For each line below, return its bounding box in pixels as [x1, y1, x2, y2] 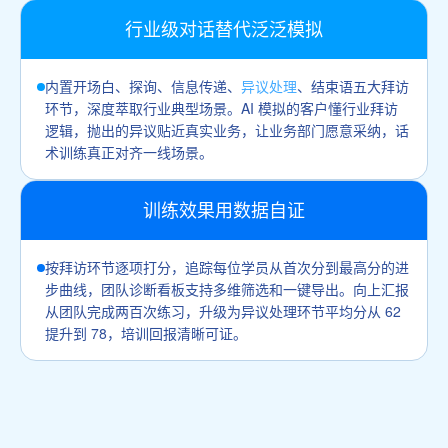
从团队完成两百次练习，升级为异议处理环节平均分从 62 [45, 300, 401, 321]
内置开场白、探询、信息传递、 [45, 75, 241, 96]
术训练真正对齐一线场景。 [45, 141, 213, 162]
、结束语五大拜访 [297, 75, 409, 96]
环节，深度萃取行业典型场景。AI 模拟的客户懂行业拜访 [45, 97, 398, 118]
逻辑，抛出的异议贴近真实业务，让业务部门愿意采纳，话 [45, 119, 409, 140]
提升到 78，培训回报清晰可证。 [45, 322, 247, 343]
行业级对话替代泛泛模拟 [125, 15, 323, 42]
